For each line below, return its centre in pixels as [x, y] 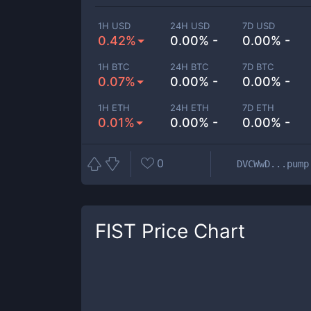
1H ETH [114, 108]
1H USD [114, 26]
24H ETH [190, 108]
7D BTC [258, 67]
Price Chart [191, 231]
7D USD [259, 26]
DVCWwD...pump [273, 163]
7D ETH [259, 108]
